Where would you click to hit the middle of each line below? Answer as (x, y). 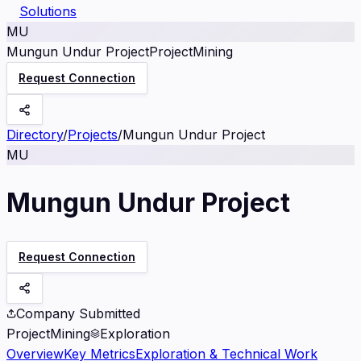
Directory (35, 135)
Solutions (48, 11)
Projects (93, 135)
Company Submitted (78, 313)
